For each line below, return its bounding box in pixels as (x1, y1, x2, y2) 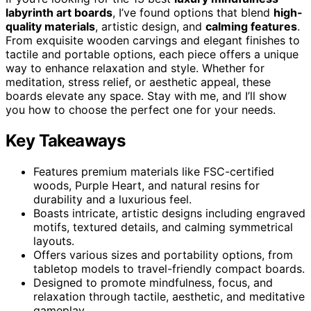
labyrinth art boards (6, 5, 112, 19)
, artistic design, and (95, 19, 205, 33)
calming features (205, 19, 297, 33)
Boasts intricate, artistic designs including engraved (33, 205, 305, 220)
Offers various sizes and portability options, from (33, 247, 293, 262)
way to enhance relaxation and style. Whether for (6, 60, 264, 75)
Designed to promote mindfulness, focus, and (33, 275, 273, 289)
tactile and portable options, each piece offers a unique (6, 47, 299, 61)
